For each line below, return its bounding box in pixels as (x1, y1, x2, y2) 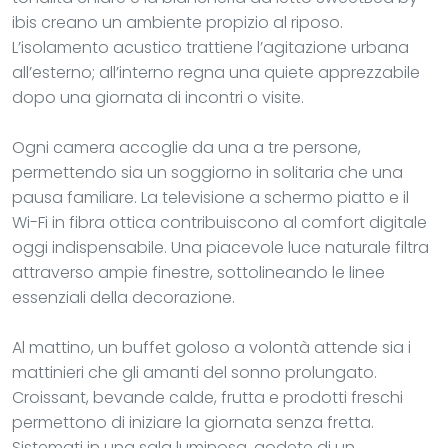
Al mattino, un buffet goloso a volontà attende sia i (12, 335, 411, 359)
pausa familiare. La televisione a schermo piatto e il (12, 185, 409, 209)
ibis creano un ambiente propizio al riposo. (12, 10, 343, 34)
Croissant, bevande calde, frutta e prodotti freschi (12, 385, 403, 409)
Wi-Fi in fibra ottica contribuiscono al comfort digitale (12, 210, 427, 234)
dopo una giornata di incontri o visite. (12, 85, 304, 109)
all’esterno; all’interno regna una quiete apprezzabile (12, 60, 420, 84)
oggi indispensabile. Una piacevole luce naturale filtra (12, 235, 429, 259)
